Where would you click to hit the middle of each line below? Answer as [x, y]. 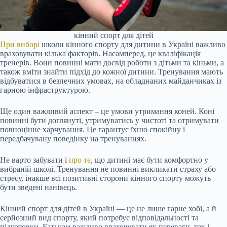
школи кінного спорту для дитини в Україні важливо [133, 44]
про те [80, 160]
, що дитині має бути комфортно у [149, 160]
